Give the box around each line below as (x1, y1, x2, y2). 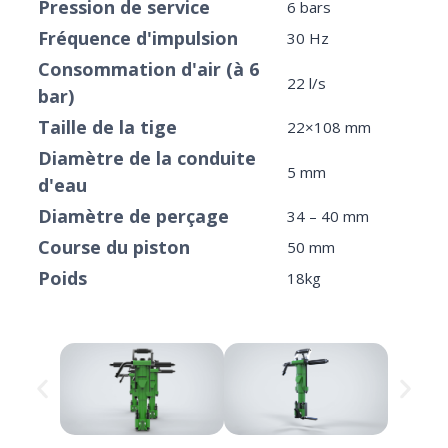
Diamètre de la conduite (38, 146, 256, 171)
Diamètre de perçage (38, 204, 229, 229)
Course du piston (38, 235, 190, 260)
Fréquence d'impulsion (38, 26, 238, 51)
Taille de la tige (38, 115, 177, 140)
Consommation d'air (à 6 (38, 57, 259, 82)
